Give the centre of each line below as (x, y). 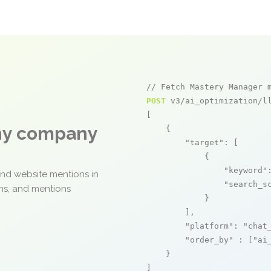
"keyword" (246, 170)
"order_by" (209, 240)
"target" (204, 142)
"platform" (209, 226)
